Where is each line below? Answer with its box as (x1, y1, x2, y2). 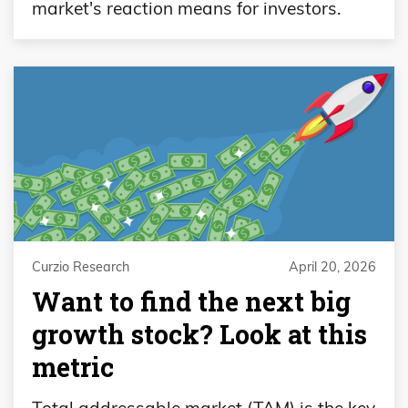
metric (32, 349, 114, 384)
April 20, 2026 (289, 258, 376, 275)
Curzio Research (32, 258, 129, 275)
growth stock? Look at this (32, 316, 367, 352)
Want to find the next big (32, 283, 351, 319)
